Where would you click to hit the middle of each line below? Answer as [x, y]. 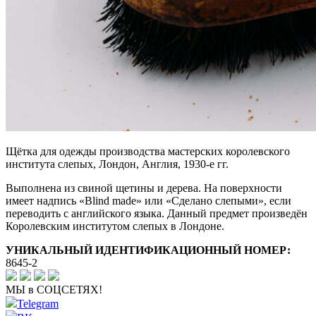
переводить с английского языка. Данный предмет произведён [157, 213]
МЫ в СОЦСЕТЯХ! [54, 289]
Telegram [38, 303]
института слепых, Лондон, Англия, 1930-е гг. [117, 164]
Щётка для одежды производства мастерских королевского [148, 151]
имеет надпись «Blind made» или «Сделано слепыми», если [148, 200]
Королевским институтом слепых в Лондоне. [115, 226]
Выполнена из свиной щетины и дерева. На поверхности [144, 188]
